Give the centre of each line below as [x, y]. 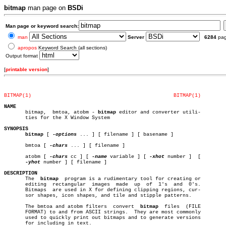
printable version [26, 69]
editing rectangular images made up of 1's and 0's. [25, 184]
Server [136, 37]
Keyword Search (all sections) [72, 48]
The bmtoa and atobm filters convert [72, 207]
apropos [27, 48]
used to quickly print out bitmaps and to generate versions [102, 218]
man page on [47, 8]
